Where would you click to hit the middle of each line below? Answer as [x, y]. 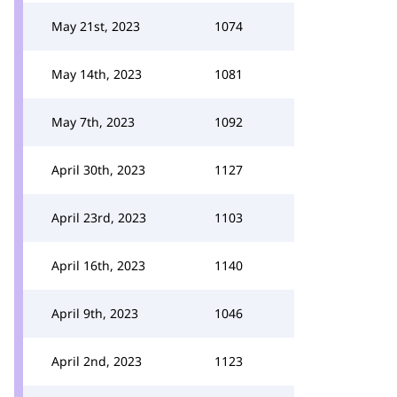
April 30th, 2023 [98, 170]
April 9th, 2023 [95, 313]
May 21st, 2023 [96, 26]
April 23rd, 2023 [99, 218]
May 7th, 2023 [93, 122]
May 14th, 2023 [97, 74]
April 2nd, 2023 [97, 361]
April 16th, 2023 [98, 265]
